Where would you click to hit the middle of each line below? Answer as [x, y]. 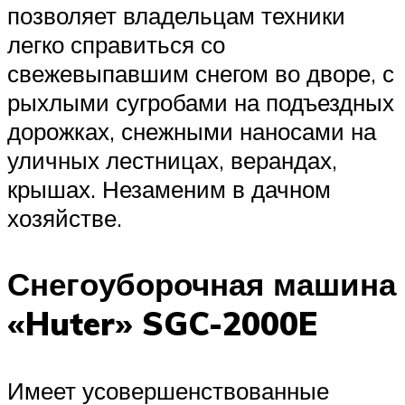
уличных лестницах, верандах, [172, 160]
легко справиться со [116, 45]
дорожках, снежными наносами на [192, 132]
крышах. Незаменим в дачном [169, 189]
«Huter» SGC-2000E [162, 324]
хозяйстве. [65, 218]
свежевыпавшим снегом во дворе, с [201, 74]
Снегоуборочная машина [202, 284]
